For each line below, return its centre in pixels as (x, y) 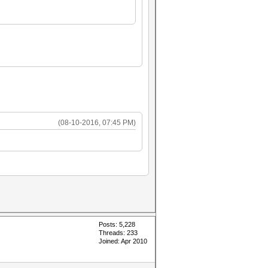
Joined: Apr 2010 (123, 241)
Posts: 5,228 (117, 224)
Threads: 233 (118, 233)
